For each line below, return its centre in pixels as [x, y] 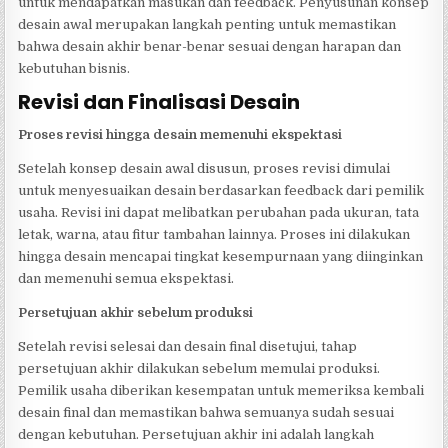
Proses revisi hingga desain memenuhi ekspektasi [180, 134]
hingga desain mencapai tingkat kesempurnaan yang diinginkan [221, 256]
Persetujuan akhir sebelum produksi [136, 312]
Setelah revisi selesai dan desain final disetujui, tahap [188, 346]
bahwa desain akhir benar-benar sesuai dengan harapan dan [210, 46]
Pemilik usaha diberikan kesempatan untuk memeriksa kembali [221, 390]
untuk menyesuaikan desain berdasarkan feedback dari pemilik [221, 190]
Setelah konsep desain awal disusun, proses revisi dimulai [204, 168]
